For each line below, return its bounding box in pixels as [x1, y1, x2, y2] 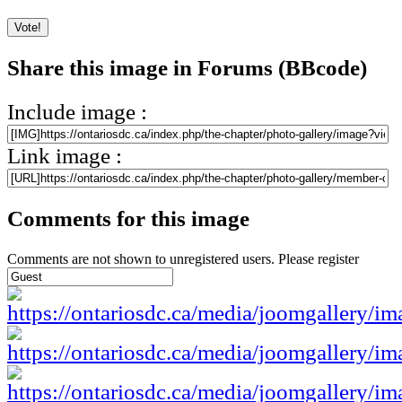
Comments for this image [7, 206, 249, 232]
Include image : [7, 100, 147, 125]
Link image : [7, 144, 122, 169]
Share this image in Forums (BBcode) [7, 55, 367, 80]
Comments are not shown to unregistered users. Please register [7, 250, 359, 267]
